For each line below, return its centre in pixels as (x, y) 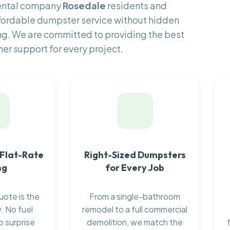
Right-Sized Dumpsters (135, 155)
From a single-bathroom (135, 197)
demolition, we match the (135, 222)
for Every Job (135, 167)
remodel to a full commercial (135, 209)
